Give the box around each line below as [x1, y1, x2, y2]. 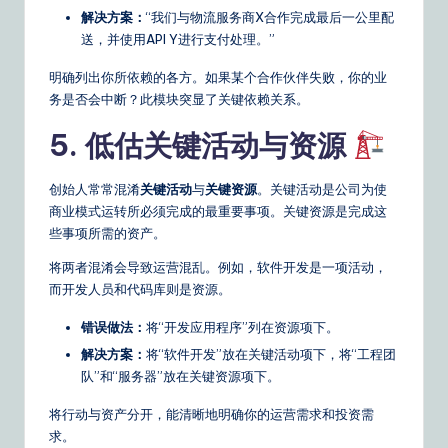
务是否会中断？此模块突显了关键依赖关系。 [49, 91, 309, 108]
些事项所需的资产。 [49, 225, 166, 242]
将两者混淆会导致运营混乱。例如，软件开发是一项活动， [49, 259, 387, 276]
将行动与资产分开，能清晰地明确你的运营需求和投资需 [49, 406, 374, 423]
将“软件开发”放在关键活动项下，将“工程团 [146, 346, 396, 363]
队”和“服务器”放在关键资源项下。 [81, 368, 280, 385]
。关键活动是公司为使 [257, 181, 387, 198]
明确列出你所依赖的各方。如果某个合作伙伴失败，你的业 [49, 69, 387, 86]
